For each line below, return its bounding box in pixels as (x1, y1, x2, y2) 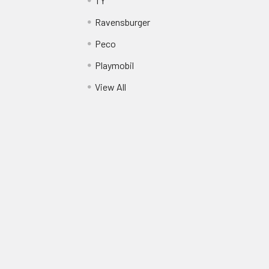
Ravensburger (94, 16, 150, 28)
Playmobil (94, 59, 134, 71)
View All (94, 81, 126, 93)
